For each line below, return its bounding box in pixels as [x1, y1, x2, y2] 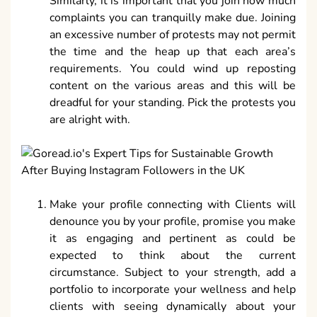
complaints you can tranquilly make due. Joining [50, 10, 296, 26]
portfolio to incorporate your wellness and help [50, 282, 296, 298]
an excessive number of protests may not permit [50, 27, 296, 43]
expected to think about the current [50, 248, 296, 264]
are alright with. [50, 112, 130, 128]
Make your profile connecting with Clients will [50, 197, 296, 213]
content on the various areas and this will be [50, 78, 296, 94]
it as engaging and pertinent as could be [50, 231, 296, 247]
